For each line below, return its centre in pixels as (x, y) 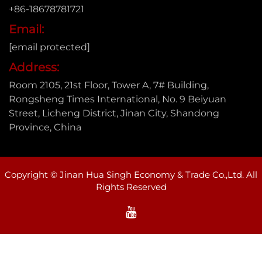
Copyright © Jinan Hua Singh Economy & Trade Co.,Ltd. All (131, 174)
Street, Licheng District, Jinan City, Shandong (114, 113)
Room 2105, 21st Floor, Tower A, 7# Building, (109, 85)
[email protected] (49, 47)
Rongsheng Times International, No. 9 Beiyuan (118, 99)
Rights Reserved (131, 187)
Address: (34, 67)
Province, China (45, 127)
